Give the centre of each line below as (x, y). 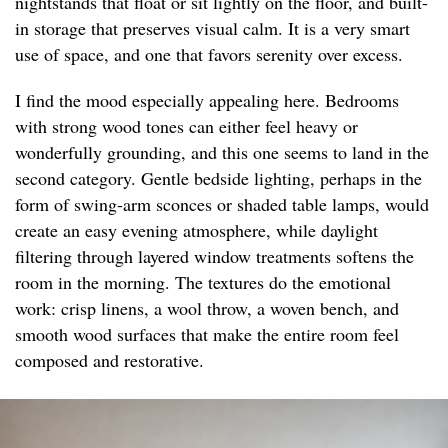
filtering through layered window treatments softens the (214, 256)
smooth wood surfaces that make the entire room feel (207, 334)
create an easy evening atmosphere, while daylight (196, 230)
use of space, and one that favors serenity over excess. (209, 54)
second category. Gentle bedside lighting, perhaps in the (218, 178)
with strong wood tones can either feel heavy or (186, 126)
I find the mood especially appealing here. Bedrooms (207, 100)
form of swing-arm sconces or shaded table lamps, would (222, 204)
